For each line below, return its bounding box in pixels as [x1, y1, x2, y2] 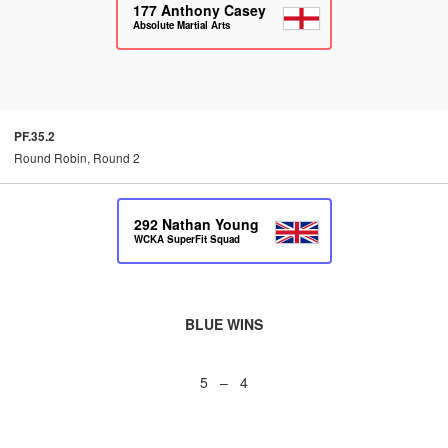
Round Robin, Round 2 [14, 149, 140, 166]
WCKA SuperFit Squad [133, 232, 240, 247]
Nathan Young [161, 214, 259, 234]
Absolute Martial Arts [133, 18, 230, 33]
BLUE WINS [185, 314, 263, 334]
